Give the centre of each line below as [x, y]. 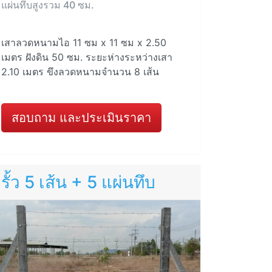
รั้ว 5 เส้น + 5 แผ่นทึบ [78, 182]
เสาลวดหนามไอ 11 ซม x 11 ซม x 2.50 [84, 43]
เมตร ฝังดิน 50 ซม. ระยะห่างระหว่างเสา [87, 57]
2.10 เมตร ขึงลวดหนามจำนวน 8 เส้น [80, 72]
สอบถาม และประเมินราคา [81, 118]
